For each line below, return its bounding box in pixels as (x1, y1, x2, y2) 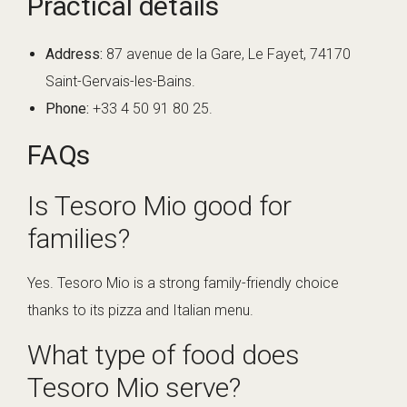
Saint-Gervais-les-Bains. (45, 73, 195, 91)
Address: (45, 45, 103, 64)
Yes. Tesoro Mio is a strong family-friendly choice (27, 274, 339, 293)
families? (27, 223, 130, 255)
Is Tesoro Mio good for (27, 190, 292, 223)
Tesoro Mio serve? (27, 372, 241, 404)
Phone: (45, 100, 89, 118)
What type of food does (27, 339, 300, 372)
